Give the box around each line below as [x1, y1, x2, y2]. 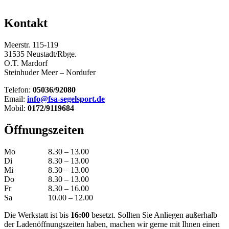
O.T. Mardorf [4, 59, 48, 68]
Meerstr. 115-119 [4, 40, 58, 50]
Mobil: [4, 104, 28, 113]
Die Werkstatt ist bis [4, 211, 71, 220]
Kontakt [4, 16, 48, 30]
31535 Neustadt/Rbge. [4, 50, 77, 59]
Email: [4, 95, 27, 104]
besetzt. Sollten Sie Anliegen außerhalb [89, 211, 217, 220]
